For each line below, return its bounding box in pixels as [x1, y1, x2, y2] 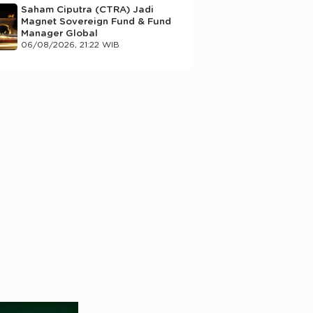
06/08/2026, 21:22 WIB [20, 41, 119, 50]
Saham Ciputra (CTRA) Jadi [20, 5, 154, 15]
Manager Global [20, 29, 98, 39]
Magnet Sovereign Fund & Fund [20, 17, 171, 27]
